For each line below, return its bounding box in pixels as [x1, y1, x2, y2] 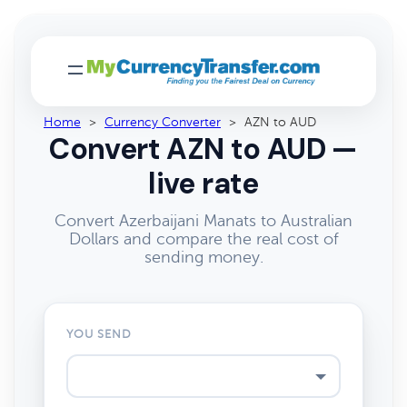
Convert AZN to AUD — [49, 130, 358, 168]
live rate [148, 164, 259, 203]
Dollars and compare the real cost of [68, 230, 339, 248]
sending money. [144, 248, 263, 266]
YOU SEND [66, 328, 133, 341]
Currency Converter [104, 115, 221, 129]
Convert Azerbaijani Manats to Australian [55, 212, 352, 230]
